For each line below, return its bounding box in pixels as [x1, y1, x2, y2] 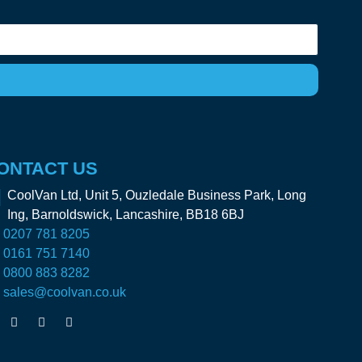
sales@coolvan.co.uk [3, 284, 127, 299]
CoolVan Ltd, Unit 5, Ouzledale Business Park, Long [7, 187, 307, 202]
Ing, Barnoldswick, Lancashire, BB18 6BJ [7, 207, 245, 221]
